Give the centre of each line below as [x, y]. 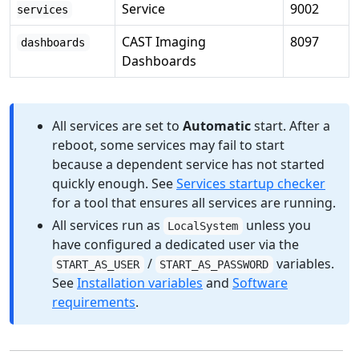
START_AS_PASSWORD [214, 265]
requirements [94, 303]
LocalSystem [203, 226]
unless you [276, 226]
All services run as [108, 226]
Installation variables [140, 283]
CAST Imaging [164, 42]
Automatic [217, 126]
